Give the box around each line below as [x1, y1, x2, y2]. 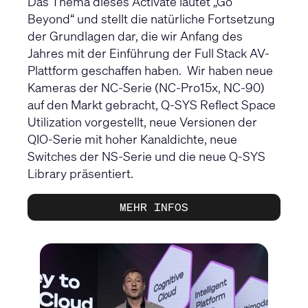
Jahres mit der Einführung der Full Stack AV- [27, 45, 269, 62]
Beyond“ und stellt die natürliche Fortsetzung [27, 10, 275, 27]
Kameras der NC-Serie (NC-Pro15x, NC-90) [27, 79, 265, 96]
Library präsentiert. [27, 165, 133, 182]
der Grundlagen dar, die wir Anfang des [27, 27, 243, 45]
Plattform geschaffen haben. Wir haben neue [27, 62, 273, 79]
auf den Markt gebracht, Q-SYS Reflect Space [27, 96, 276, 113]
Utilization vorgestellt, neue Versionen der [27, 113, 257, 131]
